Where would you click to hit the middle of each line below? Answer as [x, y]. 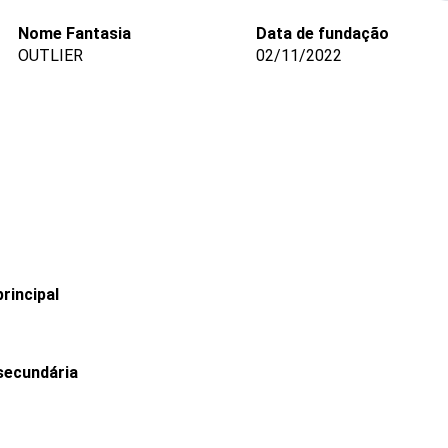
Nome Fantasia [74, 33]
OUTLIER [50, 56]
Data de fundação [322, 33]
